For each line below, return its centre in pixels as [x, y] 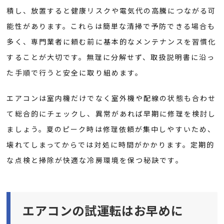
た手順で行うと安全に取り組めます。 [75, 72]
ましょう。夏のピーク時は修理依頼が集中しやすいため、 [111, 129]
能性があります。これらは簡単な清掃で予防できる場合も [111, 26]
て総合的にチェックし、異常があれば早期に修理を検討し [111, 113]
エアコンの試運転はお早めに [103, 210]
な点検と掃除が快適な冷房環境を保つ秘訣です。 [95, 160]
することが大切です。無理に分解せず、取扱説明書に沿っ [111, 57]
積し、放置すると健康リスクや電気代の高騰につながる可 [111, 10]
